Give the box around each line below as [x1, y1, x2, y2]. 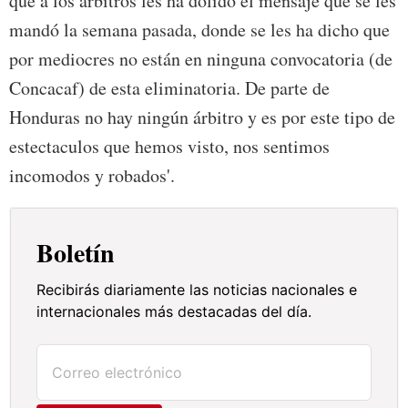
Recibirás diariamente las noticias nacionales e [36, 280, 358, 300]
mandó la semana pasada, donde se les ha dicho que [9, 17, 390, 43]
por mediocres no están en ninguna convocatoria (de [9, 46, 393, 72]
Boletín [36, 234, 116, 272]
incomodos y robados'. [9, 163, 175, 189]
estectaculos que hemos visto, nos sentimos [9, 134, 330, 159]
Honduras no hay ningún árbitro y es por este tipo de [9, 105, 395, 130]
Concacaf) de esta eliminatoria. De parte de [9, 76, 330, 101]
